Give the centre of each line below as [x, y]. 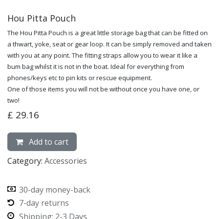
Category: [25, 161]
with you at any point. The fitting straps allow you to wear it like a [102, 55]
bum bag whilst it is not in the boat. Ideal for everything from [96, 66]
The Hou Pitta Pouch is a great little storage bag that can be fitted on [108, 33]
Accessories [66, 161]
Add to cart [48, 142]
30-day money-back [55, 189]
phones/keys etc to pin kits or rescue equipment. [80, 77]
